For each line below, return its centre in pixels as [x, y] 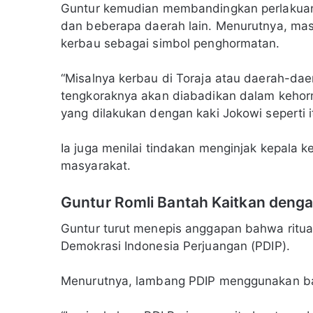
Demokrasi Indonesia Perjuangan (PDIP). [175, 246]
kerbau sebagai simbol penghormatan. [170, 44]
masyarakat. [96, 166]
